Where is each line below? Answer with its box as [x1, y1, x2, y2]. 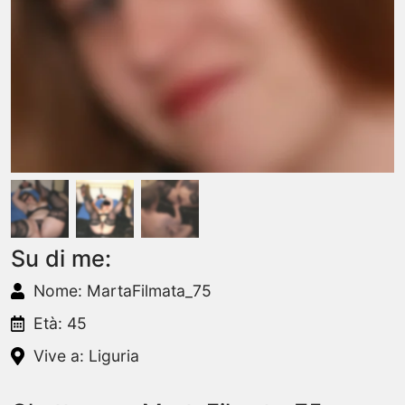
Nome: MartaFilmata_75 [33, 281, 212, 300]
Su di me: [11, 245, 111, 272]
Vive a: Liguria [33, 346, 139, 365]
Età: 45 [33, 314, 87, 333]
